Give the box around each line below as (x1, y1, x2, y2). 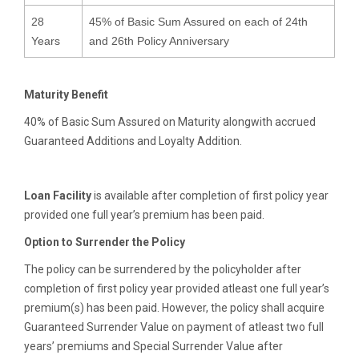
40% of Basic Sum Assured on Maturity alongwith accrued (24, 115, 316, 129)
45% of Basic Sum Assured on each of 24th (89, 15, 308, 29)
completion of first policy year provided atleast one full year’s (24, 282, 329, 296)
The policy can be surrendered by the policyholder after (24, 263, 301, 276)
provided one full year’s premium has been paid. (24, 208, 264, 222)
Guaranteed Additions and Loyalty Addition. (24, 135, 242, 148)
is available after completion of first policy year (91, 189, 329, 203)
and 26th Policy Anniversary (89, 34, 229, 48)
